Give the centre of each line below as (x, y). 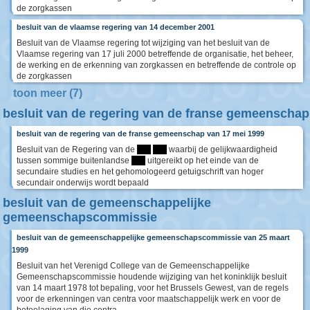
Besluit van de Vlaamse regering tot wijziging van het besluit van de (143, 43)
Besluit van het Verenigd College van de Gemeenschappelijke (133, 266)
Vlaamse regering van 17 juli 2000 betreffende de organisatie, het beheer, (155, 54)
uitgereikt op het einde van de (202, 161)
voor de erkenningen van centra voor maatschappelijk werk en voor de (149, 299)
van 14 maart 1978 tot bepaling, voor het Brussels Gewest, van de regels (153, 288)
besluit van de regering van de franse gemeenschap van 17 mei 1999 (140, 134)
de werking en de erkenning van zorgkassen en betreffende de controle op (156, 65)
